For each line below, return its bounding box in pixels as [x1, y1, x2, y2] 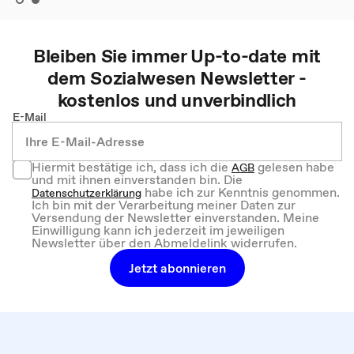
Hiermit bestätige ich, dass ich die [32, 157, 232, 175]
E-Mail [13, 108, 47, 125]
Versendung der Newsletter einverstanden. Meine [32, 208, 319, 226]
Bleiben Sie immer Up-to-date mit [33, 42, 321, 69]
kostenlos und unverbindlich [57, 86, 297, 113]
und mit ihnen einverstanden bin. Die [32, 170, 243, 188]
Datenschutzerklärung [32, 184, 141, 201]
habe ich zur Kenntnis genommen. [141, 183, 340, 201]
